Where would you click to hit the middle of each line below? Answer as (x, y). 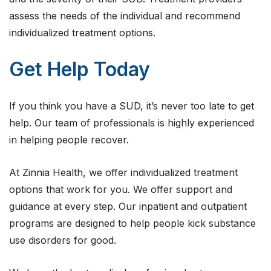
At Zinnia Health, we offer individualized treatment (123, 173)
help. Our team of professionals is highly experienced (132, 123)
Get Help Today (80, 70)
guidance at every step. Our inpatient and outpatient (128, 207)
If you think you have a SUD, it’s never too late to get (132, 106)
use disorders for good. (63, 240)
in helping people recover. (69, 140)
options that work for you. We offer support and (121, 190)
